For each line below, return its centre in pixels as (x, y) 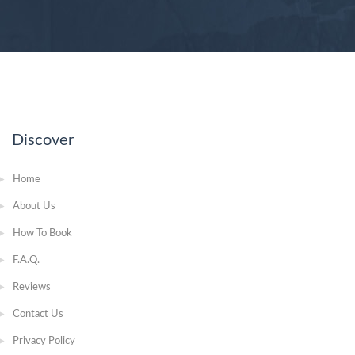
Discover (43, 140)
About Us (34, 206)
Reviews (32, 287)
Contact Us (38, 314)
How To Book (42, 233)
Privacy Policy (44, 341)
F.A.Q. (26, 260)
